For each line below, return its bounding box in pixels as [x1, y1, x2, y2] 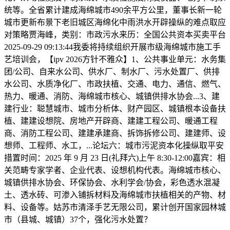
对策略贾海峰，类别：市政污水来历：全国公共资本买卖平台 [4, 30, 226, 39]
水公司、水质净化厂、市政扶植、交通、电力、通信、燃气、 [4, 79, 226, 88]
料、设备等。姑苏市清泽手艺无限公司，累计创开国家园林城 [4, 202, 226, 212]
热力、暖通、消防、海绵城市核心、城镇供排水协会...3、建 [4, 91, 220, 101]
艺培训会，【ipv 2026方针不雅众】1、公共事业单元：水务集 [4, 54, 226, 64]
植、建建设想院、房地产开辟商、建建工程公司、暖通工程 [4, 116, 218, 125]
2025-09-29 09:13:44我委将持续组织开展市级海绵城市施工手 [4, 42, 221, 51]
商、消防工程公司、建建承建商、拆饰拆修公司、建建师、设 [4, 128, 226, 138]
